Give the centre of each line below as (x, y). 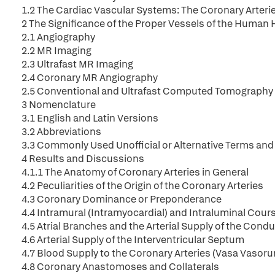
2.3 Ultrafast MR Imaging (77, 64)
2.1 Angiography (58, 37)
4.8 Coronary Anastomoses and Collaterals (120, 267)
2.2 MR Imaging (56, 51)
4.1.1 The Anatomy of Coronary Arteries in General (135, 172)
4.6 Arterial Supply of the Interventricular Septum (133, 240)
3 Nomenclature (59, 105)
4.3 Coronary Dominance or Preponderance (122, 199)
